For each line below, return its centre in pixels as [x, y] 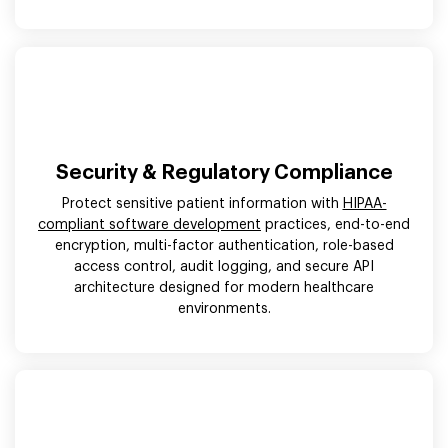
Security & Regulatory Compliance [224, 172]
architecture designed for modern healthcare [224, 287]
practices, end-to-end [335, 224]
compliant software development [149, 224]
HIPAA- [364, 203]
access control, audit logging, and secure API [224, 266]
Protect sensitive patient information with [202, 203]
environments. [224, 308]
